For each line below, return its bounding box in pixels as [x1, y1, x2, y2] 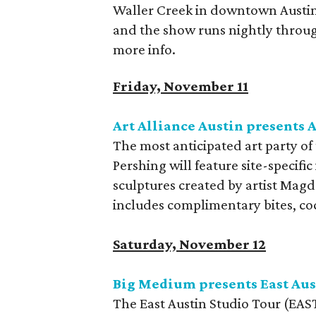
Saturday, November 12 [113, 236, 266, 253]
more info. [113, 41, 176, 58]
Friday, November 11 [113, 78, 248, 95]
